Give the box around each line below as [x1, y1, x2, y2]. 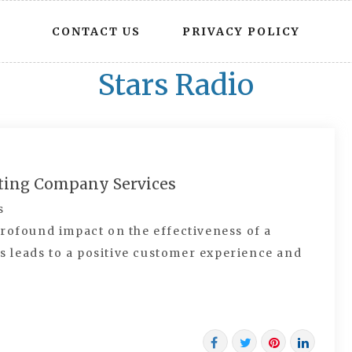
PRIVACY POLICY [182, 24, 301, 38]
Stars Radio [98, 68, 254, 103]
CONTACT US [51, 24, 141, 38]
